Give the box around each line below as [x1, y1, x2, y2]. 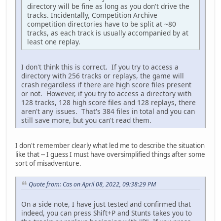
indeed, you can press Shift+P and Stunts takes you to [21, 208, 192, 218]
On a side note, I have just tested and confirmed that [21, 199, 191, 209]
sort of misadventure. [15, 158, 81, 168]
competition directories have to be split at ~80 [27, 19, 176, 29]
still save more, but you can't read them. [21, 115, 151, 125]
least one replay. [27, 37, 80, 46]
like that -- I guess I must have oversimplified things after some [15, 149, 205, 159]
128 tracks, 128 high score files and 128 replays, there [21, 97, 196, 107]
